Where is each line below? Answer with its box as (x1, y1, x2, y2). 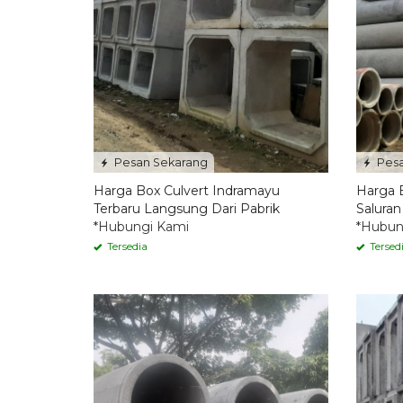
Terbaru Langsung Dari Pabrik (94, 201, 280, 218)
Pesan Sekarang (112, 156, 208, 170)
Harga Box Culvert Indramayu (94, 183, 280, 200)
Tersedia (104, 240, 148, 254)
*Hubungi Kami (94, 219, 189, 236)
